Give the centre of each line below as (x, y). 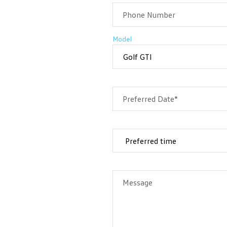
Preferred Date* (150, 99)
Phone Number (149, 15)
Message (138, 183)
